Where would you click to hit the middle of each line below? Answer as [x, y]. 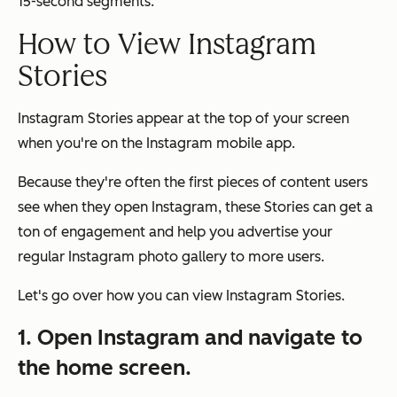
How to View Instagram [167, 45]
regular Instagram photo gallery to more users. [171, 257]
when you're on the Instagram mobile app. [156, 144]
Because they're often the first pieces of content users [193, 183]
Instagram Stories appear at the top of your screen [183, 119]
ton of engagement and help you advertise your [175, 232]
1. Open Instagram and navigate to [190, 338]
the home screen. [105, 368]
